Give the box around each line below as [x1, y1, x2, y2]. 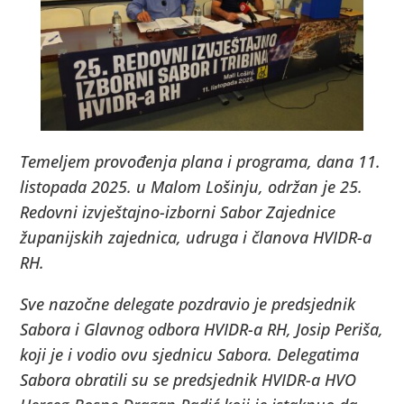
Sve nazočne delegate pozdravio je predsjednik [20, 292, 356, 315]
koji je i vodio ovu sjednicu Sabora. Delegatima [20, 343, 360, 365]
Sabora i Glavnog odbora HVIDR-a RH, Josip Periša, [20, 317, 384, 340]
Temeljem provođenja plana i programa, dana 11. [20, 150, 381, 172]
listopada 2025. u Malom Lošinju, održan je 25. [20, 175, 363, 197]
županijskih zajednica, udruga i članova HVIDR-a [20, 225, 372, 248]
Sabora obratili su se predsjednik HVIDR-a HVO [20, 368, 357, 390]
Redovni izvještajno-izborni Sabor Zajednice [20, 200, 336, 223]
